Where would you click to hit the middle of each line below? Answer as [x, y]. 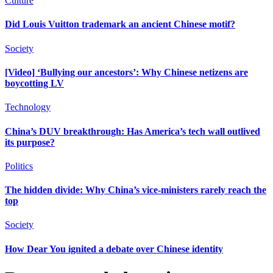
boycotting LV [34, 83]
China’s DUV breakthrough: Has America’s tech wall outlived [133, 131]
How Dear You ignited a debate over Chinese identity [114, 249]
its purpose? [30, 142]
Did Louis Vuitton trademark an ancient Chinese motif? [120, 24]
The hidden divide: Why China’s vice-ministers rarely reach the [136, 190]
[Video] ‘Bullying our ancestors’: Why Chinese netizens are [126, 72]
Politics [19, 166]
